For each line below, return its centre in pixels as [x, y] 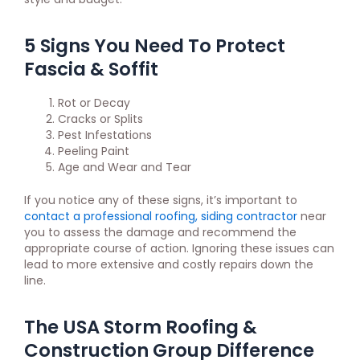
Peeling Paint [94, 151]
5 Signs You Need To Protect [155, 46]
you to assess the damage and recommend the [160, 233]
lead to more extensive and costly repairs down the [169, 265]
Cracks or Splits [100, 119]
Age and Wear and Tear [125, 168]
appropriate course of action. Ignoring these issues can [179, 249]
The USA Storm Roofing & [141, 327]
